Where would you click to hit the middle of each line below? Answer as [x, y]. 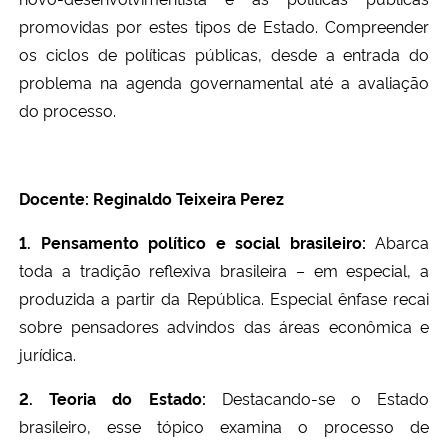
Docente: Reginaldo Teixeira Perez [151, 197]
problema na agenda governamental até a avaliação [224, 81]
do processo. [67, 109]
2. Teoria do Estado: [120, 397]
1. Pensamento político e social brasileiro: [197, 241]
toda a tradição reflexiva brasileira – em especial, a [224, 269]
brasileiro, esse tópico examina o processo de [224, 425]
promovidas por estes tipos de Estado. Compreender [224, 25]
